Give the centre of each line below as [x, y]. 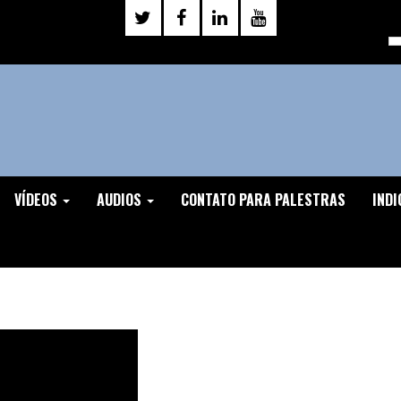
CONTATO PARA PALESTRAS [263, 200]
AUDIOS [121, 200]
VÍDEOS [38, 200]
